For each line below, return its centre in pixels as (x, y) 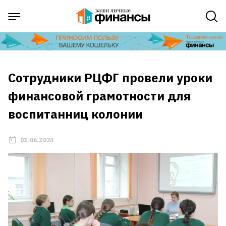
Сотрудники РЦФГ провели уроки (110, 78)
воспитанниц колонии (75, 114)
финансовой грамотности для (99, 96)
